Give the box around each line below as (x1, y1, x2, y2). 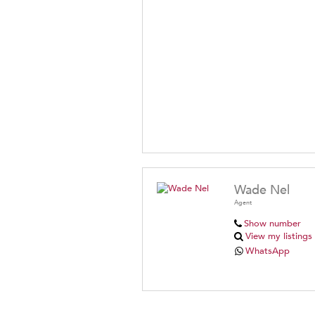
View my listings (245, 230, 313, 243)
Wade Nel (234, 181, 290, 200)
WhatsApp (245, 245, 290, 258)
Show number (243, 217, 301, 231)
